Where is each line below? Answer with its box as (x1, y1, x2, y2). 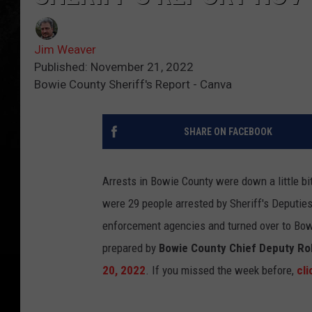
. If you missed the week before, (146, 263, 297, 278)
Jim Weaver (34, 42, 96, 57)
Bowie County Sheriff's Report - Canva (34, 77, 232, 92)
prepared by (102, 241, 159, 256)
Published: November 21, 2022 (34, 60, 194, 75)
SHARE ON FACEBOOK (183, 126, 272, 138)
